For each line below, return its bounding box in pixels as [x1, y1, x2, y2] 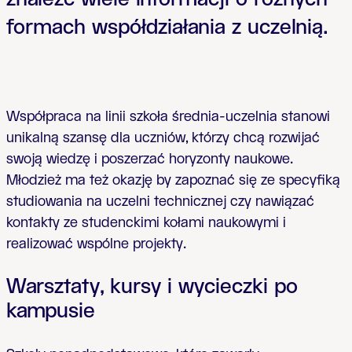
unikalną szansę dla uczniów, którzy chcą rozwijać [6, 129, 320, 147]
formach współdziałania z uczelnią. [6, 15, 328, 41]
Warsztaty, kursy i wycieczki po [6, 274, 298, 300]
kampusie [6, 299, 95, 324]
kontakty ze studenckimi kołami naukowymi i [6, 214, 286, 232]
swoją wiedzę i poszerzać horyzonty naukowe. [6, 150, 292, 168]
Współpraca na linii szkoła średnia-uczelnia [6, 108, 281, 126]
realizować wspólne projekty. [6, 235, 186, 253]
